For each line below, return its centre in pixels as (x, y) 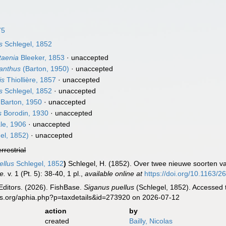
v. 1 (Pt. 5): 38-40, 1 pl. (43, 174)
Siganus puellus (109, 187)
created (57, 221)
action (55, 211)
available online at (114, 174)
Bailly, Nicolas (151, 221)
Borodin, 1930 (25, 113)
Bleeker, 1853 (42, 58)
